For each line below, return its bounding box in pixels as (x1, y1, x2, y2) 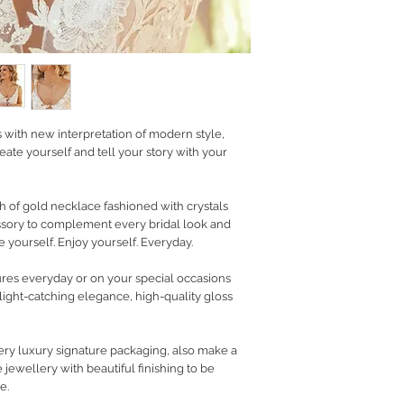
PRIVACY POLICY (283, 31, 375, 45)
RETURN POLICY (283, 14, 374, 28)
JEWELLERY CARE (283, 48, 385, 62)
